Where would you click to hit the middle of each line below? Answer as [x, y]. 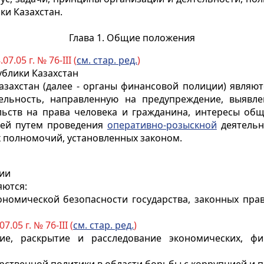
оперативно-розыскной [162, 125]
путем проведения [59, 125]
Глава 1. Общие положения [132, 38]
